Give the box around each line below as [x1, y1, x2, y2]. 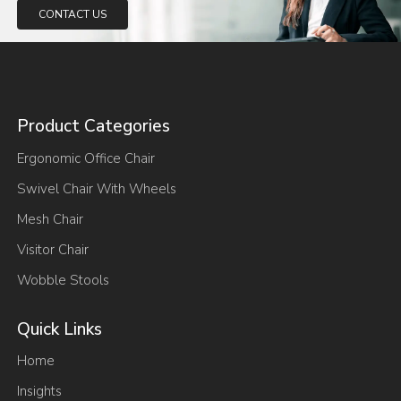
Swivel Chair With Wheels [17, 179, 177, 198]
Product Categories [17, 114, 171, 138]
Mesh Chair [17, 209, 84, 228]
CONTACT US [38, 6, 107, 21]
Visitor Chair [17, 240, 90, 259]
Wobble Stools [17, 270, 110, 289]
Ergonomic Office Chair [17, 149, 156, 167]
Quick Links [17, 317, 103, 341]
